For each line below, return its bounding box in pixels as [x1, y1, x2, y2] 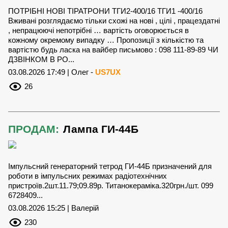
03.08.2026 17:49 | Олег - [8, 68, 95, 77]
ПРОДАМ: [8, 123, 59, 135]
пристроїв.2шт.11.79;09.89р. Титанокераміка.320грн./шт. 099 [8, 181, 213, 190]
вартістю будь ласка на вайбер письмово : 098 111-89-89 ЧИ [8, 45, 218, 54]
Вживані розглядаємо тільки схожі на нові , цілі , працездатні [8, 16, 220, 25]
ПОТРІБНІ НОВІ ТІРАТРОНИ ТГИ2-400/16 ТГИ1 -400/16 [8, 7, 203, 16]
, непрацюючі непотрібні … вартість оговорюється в [8, 26, 189, 35]
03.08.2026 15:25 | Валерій [8, 204, 99, 213]
